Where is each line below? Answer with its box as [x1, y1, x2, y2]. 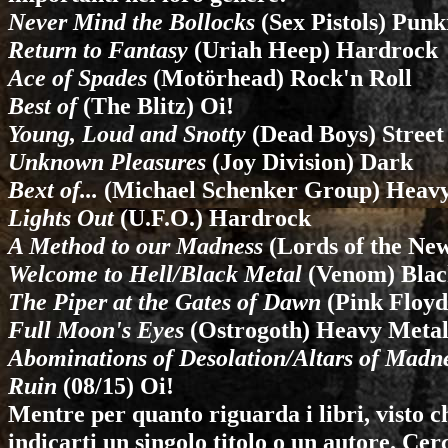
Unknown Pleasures [8, 148, 206, 175]
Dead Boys [260, 120, 368, 147]
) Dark [346, 148, 413, 175]
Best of [8, 92, 77, 119]
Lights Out [8, 204, 114, 231]
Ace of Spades [8, 64, 147, 91]
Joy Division [220, 148, 346, 175]
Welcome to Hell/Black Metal [8, 260, 302, 287]
